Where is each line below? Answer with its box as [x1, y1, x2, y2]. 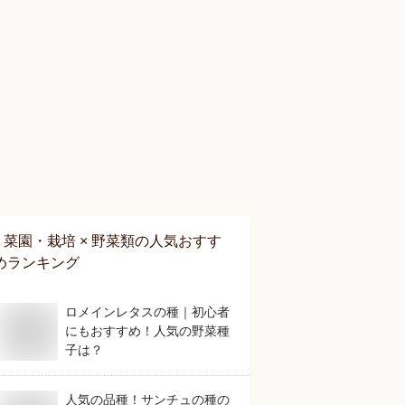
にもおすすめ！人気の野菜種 [65, 324, 230, 338]
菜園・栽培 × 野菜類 [4, 233, 135, 249]
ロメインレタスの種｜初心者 [65, 305, 230, 319]
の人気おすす [135, 233, 221, 249]
